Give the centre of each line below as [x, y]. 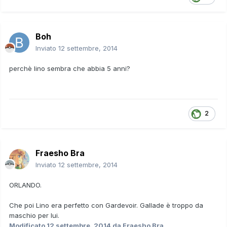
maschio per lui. [34, 215]
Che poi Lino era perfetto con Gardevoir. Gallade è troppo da [106, 205]
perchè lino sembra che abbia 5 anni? [70, 68]
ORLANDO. [25, 185]
